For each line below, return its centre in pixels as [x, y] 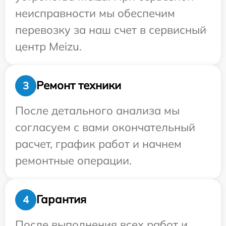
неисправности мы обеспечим [95, 13]
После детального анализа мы [97, 110]
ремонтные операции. [73, 160]
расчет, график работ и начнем [98, 144]
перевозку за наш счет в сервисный [111, 30]
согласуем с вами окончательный [105, 127]
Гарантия [61, 200]
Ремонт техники [79, 86]
